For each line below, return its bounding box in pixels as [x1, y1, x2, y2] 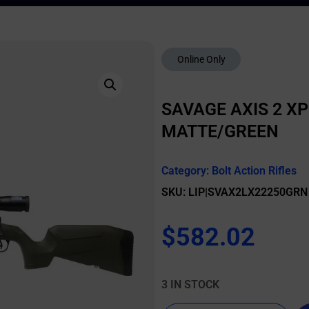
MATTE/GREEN [161, 121, 279, 141]
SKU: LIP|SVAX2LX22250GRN [161, 186, 308, 199]
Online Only [177, 54, 226, 65]
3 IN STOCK [161, 278, 219, 291]
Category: [161, 164, 212, 177]
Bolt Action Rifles [212, 164, 297, 177]
